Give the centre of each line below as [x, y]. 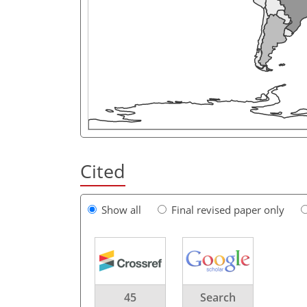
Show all [121, 209]
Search [218, 297]
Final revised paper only [228, 209]
